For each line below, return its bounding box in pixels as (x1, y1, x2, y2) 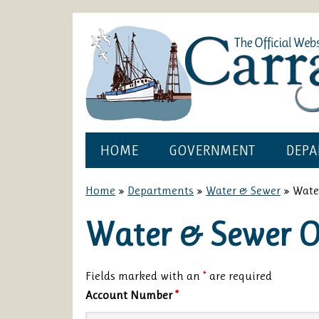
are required (206, 268, 272, 283)
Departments (127, 183, 194, 197)
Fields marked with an (85, 268, 203, 283)
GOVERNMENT (169, 142, 255, 159)
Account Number (85, 288, 175, 302)
